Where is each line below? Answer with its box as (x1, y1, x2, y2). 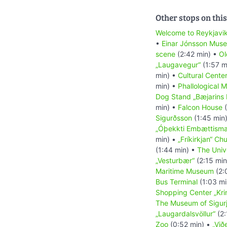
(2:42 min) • (175, 49, 219, 58)
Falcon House (178, 102, 222, 111)
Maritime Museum (156, 166, 214, 175)
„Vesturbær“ (156, 156, 195, 165)
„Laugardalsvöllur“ (156, 209, 215, 218)
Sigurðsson (156, 113, 192, 122)
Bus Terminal (156, 177, 198, 186)
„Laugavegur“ (156, 60, 201, 69)
